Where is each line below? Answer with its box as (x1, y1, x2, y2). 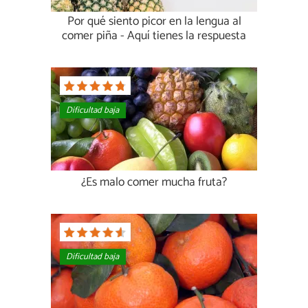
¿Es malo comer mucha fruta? (81, 173, 227, 193)
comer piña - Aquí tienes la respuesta (62, 26, 246, 47)
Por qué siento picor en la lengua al (67, 12, 241, 32)
